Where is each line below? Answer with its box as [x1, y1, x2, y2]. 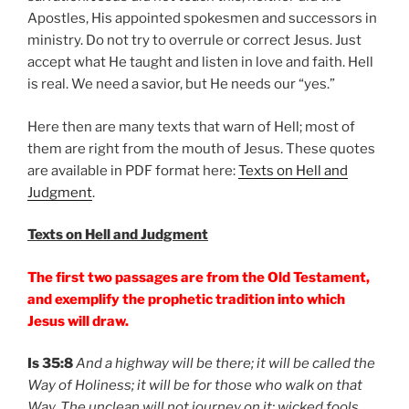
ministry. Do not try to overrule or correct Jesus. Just [27, 32, 362, 49]
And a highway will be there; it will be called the [76, 355, 375, 372]
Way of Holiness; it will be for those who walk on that [27, 377, 362, 394]
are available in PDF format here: [27, 162, 238, 179]
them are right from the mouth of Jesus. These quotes [27, 140, 375, 157]
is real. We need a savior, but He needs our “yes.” [27, 76, 335, 93]
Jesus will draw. [27, 312, 129, 330]
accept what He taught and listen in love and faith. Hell [27, 54, 373, 71]
